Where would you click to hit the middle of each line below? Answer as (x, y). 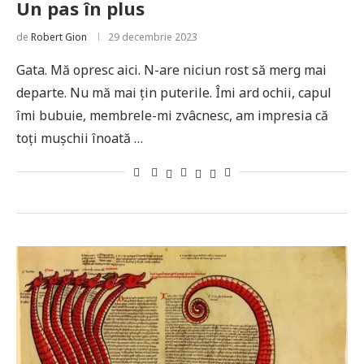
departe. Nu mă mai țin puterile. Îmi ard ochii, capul (174, 93)
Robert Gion (59, 37)
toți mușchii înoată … (80, 138)
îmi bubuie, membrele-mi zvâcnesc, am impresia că (172, 115)
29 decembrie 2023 (153, 37)
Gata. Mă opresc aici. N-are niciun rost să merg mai (171, 70)
